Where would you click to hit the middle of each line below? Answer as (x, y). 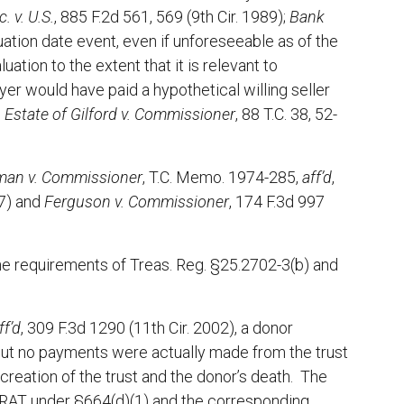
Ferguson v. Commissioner (137, 202)
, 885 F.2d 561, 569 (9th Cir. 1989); (172, 17)
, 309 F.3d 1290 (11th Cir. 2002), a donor (157, 328)
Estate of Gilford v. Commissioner (120, 115)
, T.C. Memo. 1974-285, (222, 178)
